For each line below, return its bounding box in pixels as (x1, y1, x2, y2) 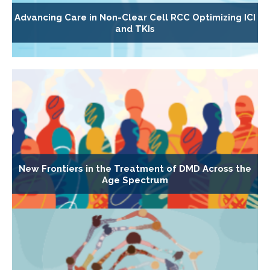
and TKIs (115, 23, 155, 34)
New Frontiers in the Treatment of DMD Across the (19, 163, 251, 174)
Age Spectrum (102, 174, 168, 186)
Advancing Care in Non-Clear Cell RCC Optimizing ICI (14, 11, 256, 23)
